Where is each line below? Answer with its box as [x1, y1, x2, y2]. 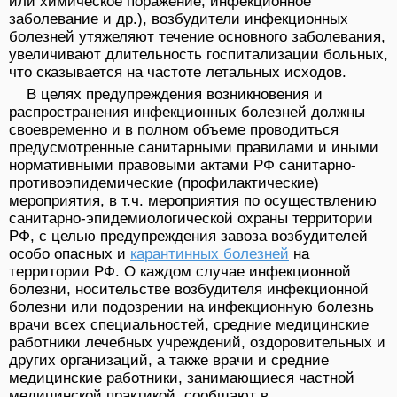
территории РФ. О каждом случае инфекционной [9, 263, 351, 281]
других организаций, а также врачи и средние [9, 352, 329, 370]
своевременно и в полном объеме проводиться [9, 121, 339, 139]
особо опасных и [9, 245, 130, 263]
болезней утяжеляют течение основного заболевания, [9, 28, 385, 46]
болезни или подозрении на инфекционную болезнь [9, 299, 374, 316]
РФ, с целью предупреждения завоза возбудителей [9, 228, 368, 245]
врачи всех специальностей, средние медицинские [9, 316, 369, 334]
